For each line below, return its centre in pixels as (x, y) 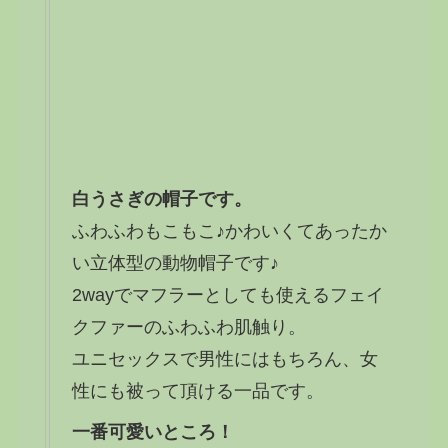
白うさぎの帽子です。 (161, 198)
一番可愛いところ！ (152, 431)
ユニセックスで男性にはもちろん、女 (224, 358)
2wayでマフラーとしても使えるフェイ (227, 294)
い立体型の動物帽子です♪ (175, 262)
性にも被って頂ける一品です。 (197, 390)
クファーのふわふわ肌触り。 (188, 326)
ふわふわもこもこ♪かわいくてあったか (229, 230)
